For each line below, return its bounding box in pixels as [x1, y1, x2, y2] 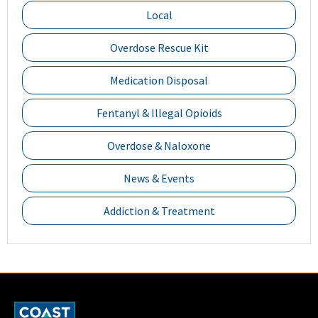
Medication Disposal [110, 73, 208, 88]
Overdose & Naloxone [107, 138, 211, 153]
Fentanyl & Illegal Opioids [96, 106, 222, 121]
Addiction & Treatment [103, 204, 215, 219]
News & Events [124, 171, 194, 186]
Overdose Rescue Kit [109, 40, 209, 55]
